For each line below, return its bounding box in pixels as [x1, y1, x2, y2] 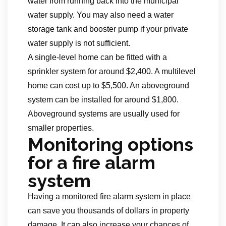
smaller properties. [28, 124, 94, 132]
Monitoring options [28, 134, 193, 155]
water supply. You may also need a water [28, 11, 174, 19]
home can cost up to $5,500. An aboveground [28, 81, 189, 90]
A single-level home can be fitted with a [28, 53, 167, 62]
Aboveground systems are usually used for [28, 109, 180, 118]
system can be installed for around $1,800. [28, 95, 179, 104]
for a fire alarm [28, 152, 155, 173]
